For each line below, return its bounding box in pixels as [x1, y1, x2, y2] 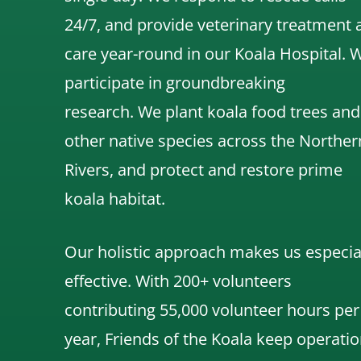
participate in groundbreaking [64, 71, 285, 93]
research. [64, 100, 138, 122]
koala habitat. [64, 187, 165, 210]
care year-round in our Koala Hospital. [64, 42, 350, 64]
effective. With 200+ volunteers [64, 269, 292, 292]
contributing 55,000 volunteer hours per [64, 298, 359, 321]
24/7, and [64, 13, 137, 35]
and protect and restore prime [118, 158, 342, 180]
